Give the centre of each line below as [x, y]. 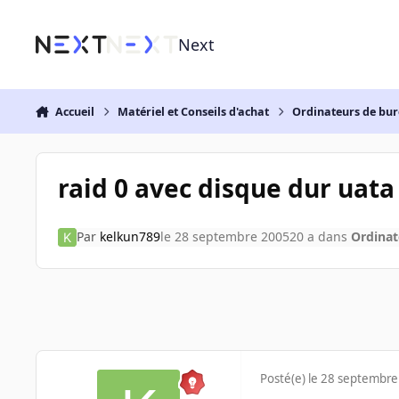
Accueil [74, 111]
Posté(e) [284, 379]
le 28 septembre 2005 [224, 237]
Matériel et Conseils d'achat [194, 111]
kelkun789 [130, 237]
